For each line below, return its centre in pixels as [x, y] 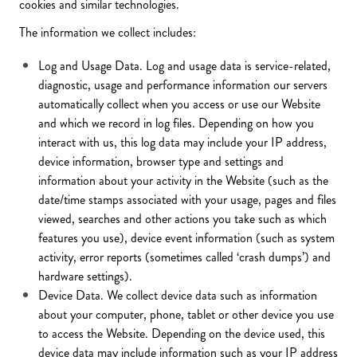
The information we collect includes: [108, 32]
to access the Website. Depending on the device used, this [182, 333]
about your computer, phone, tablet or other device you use [186, 314]
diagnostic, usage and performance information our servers [183, 85]
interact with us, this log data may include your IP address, [182, 142]
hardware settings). [85, 276]
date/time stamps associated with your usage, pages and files [187, 200]
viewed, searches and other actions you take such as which [182, 219]
